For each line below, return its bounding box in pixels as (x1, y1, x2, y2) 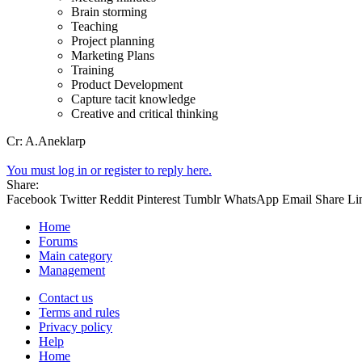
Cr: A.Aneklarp (6, 133, 86, 148)
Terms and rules (39, 305, 120, 319)
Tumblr (183, 192, 221, 206)
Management (39, 263, 105, 277)
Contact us (39, 290, 93, 305)
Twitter (60, 192, 96, 206)
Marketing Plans (71, 48, 154, 62)
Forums (39, 234, 78, 248)
